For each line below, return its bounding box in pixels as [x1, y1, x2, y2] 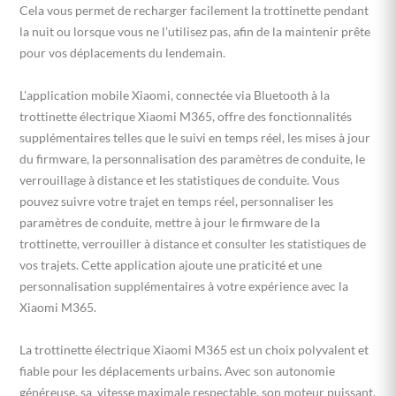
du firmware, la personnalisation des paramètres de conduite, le [19, 150, 365, 166]
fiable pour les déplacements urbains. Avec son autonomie [19, 362, 335, 378]
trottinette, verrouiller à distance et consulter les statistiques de [19, 235, 366, 251]
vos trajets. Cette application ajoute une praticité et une [19, 256, 322, 272]
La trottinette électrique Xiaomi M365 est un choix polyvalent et [19, 341, 369, 357]
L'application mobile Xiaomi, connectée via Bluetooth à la [19, 87, 330, 103]
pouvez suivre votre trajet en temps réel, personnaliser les [19, 193, 333, 209]
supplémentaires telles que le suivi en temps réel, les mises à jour [19, 129, 370, 145]
